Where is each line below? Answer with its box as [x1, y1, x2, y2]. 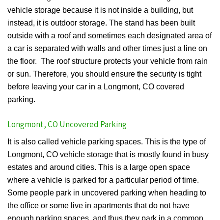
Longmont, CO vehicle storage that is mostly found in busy [7, 150, 209, 159]
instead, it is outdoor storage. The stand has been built [7, 19, 195, 27]
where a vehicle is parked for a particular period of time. [7, 176, 199, 185]
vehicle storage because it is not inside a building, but [7, 6, 193, 15]
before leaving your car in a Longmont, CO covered [7, 82, 184, 91]
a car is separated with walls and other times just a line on [7, 44, 207, 53]
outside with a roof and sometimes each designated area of [7, 31, 212, 40]
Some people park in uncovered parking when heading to [7, 189, 206, 197]
